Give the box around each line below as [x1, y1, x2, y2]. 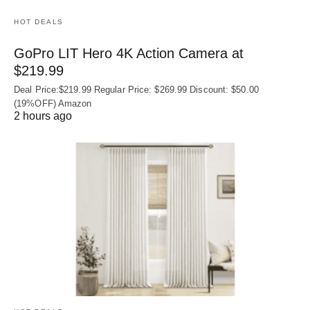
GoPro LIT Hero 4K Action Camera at [14, 45, 244, 61]
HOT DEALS [14, 17, 64, 26]
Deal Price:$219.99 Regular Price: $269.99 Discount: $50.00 [14, 84, 259, 95]
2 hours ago [14, 109, 72, 122]
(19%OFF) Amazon [14, 98, 92, 109]
